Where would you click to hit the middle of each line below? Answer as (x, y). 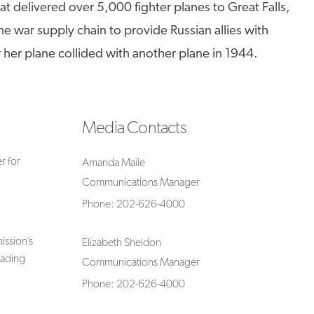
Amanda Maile (114, 163)
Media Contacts (134, 129)
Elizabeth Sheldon (122, 243)
